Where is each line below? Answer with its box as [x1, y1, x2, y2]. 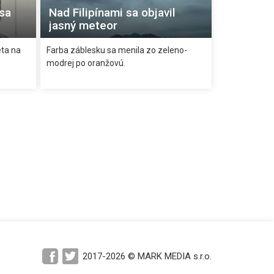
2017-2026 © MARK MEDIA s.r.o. [82, 250, 212, 262]
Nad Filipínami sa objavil [49, 5, 176, 20]
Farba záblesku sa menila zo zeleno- [46, 45, 188, 55]
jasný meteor [49, 18, 118, 32]
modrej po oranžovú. [46, 57, 126, 68]
